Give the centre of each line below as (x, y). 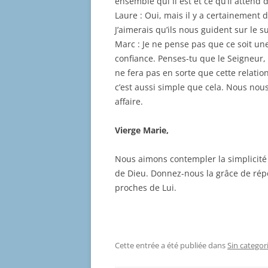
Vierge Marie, (142, 130)
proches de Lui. (146, 188)
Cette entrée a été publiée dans (171, 246)
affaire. (129, 102)
